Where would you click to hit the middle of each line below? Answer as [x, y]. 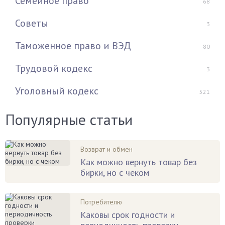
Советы [32, 23]
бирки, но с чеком [115, 173]
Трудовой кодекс [54, 69]
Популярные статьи [69, 120]
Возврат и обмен [106, 149]
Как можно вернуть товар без [139, 162]
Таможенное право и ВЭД [73, 46]
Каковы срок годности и [128, 215]
